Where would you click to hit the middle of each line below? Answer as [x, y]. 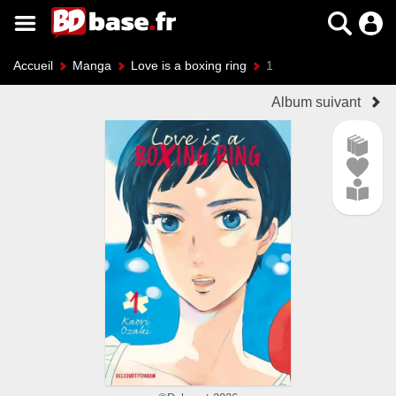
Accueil [33, 65]
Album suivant [316, 102]
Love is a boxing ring [189, 65]
